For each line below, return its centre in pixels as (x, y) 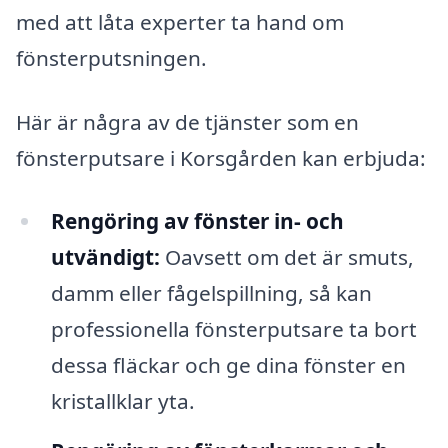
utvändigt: (105, 257)
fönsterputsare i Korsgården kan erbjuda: (221, 157)
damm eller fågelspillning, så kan (211, 293)
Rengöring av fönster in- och (197, 221)
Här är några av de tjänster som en (187, 121)
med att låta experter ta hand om (180, 21)
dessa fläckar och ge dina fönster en (228, 365)
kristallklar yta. (122, 401)
